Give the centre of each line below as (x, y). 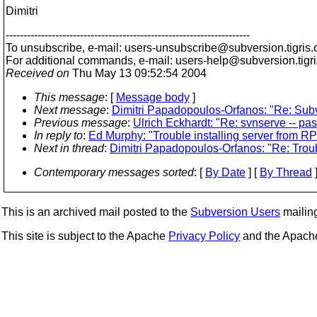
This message (69, 97)
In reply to (58, 136)
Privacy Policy (204, 236)
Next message (70, 110)
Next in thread (69, 148)
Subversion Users (235, 212)
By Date (225, 172)
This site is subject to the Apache (85, 236)
